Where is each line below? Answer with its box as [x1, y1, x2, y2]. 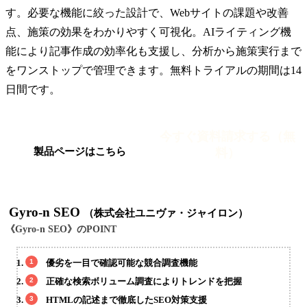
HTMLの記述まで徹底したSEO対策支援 [46, 294, 208, 305]
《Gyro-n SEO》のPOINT [5, 223, 116, 234]
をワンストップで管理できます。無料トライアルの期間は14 [5, 64, 302, 76]
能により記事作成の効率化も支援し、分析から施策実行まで [5, 45, 302, 57]
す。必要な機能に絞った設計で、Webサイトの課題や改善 [5, 6, 288, 19]
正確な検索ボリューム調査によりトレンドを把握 [46, 275, 243, 286]
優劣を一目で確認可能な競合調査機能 [46, 257, 198, 268]
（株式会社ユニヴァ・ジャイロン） [84, 207, 248, 219]
